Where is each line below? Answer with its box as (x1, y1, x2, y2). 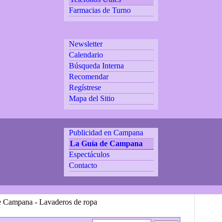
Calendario (68, 51, 103, 59)
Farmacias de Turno (68, 5, 131, 14)
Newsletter (68, 40, 103, 49)
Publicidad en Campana (68, 128, 143, 137)
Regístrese (68, 83, 101, 92)
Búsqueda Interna (68, 61, 124, 70)
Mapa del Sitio (68, 94, 114, 103)
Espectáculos (68, 150, 110, 159)
